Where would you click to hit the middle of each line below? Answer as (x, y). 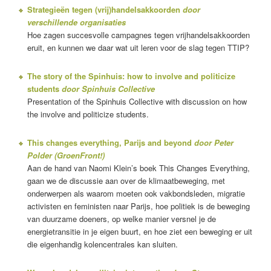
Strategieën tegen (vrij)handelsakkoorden (105, 9)
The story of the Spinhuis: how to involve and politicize (131, 76)
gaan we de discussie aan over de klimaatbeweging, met (126, 180)
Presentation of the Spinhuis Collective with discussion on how (137, 101)
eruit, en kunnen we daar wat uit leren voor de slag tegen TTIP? (138, 47)
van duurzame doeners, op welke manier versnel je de (121, 218)
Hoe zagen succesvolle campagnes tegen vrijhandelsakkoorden (138, 34)
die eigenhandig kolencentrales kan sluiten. (102, 244)
